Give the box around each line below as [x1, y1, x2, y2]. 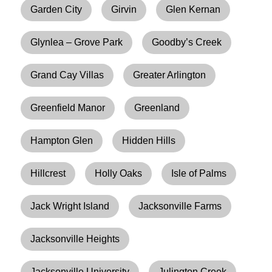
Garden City [30, 4, 83, 15]
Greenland [134, 102, 180, 113]
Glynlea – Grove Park [30, 36, 123, 47]
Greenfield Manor [30, 102, 106, 113]
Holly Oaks [95, 168, 143, 178]
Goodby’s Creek [152, 36, 222, 47]
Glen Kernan [166, 4, 221, 15]
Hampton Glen [30, 135, 93, 146]
